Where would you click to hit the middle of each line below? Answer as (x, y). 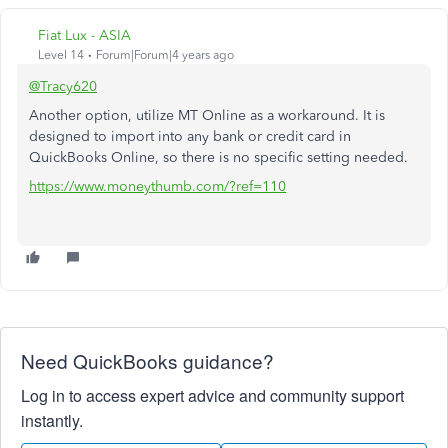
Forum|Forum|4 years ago (165, 55)
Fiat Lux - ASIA (84, 35)
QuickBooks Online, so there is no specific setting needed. (220, 157)
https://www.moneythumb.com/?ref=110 (157, 186)
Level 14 (61, 55)
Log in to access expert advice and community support (212, 395)
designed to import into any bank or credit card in (190, 136)
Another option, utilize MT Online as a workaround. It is (207, 115)
